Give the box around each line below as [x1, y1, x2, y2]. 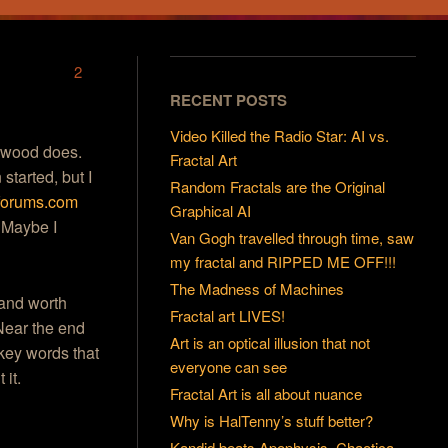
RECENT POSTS [170, 89, 288, 112]
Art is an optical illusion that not [170, 332, 371, 354]
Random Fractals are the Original [170, 176, 386, 198]
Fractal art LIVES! [170, 305, 286, 327]
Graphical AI [170, 200, 252, 222]
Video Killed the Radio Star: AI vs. [170, 125, 390, 147]
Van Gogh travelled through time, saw [170, 227, 415, 249]
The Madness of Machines [170, 278, 345, 300]
